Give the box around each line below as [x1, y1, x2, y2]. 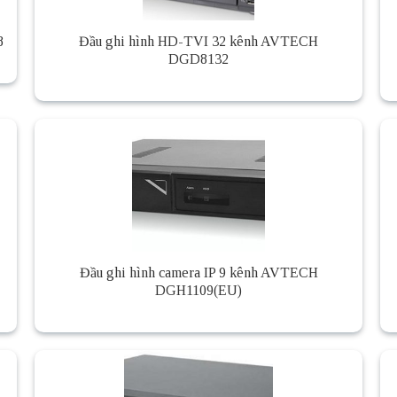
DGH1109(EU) [155, 283, 242, 299]
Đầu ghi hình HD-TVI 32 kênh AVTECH [79, 34, 318, 50]
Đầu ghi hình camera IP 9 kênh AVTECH [79, 265, 318, 281]
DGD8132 [168, 51, 229, 67]
